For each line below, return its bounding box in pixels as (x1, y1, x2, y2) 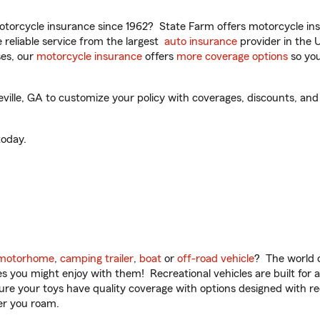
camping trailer (60, 253, 134, 264)
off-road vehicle (177, 253, 254, 264)
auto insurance (164, 36, 237, 47)
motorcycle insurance (36, 51, 142, 62)
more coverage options (176, 51, 288, 62)
